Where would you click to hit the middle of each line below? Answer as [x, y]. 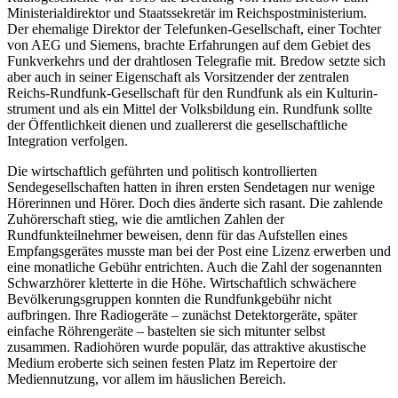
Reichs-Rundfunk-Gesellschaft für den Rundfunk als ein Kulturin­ [192, 92]
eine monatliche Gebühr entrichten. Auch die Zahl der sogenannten [195, 267]
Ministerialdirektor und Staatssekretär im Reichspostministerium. [187, 12]
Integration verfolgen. [68, 140]
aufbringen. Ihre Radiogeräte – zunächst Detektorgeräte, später [182, 314]
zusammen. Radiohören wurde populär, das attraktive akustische [187, 346]
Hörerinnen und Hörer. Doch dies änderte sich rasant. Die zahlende [195, 203]
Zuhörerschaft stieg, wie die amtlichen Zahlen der [146, 219]
